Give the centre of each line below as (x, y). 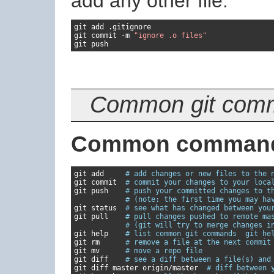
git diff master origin (121, 268)
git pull (100, 217)
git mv (100, 251)
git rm (100, 242)
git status (100, 208)
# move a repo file (164, 251)
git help (100, 234)
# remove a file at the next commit (198, 242)
